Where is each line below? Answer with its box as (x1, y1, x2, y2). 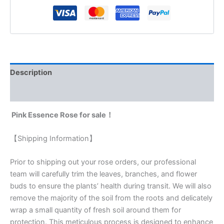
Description (10, 68, 52, 77)
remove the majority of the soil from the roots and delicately (10, 193, 212, 203)
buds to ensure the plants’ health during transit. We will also (10, 181, 211, 191)
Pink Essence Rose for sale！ (10, 110, 113, 119)
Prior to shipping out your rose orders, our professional (10, 157, 196, 167)
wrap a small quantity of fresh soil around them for (10, 205, 181, 215)
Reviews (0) (10, 87, 53, 96)
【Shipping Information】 (10, 133, 96, 143)
